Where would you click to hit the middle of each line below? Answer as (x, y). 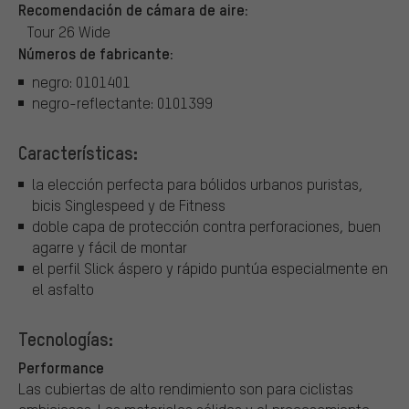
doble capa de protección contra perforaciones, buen (206, 225)
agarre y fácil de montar (110, 246)
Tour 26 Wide (69, 31)
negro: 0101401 (81, 82)
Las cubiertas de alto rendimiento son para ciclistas (186, 388)
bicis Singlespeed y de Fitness (129, 204)
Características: (78, 153)
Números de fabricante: (96, 52)
